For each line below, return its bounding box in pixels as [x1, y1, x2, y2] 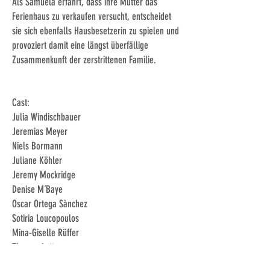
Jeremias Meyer [12, 125, 67, 137]
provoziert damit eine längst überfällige [12, 39, 148, 51]
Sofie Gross [12, 256, 51, 268]
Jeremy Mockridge [12, 169, 75, 181]
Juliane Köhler [12, 154, 62, 166]
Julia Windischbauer [12, 111, 81, 123]
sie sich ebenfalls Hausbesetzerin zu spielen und [12, 25, 179, 37]
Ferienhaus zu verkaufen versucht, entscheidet [12, 10, 171, 22]
